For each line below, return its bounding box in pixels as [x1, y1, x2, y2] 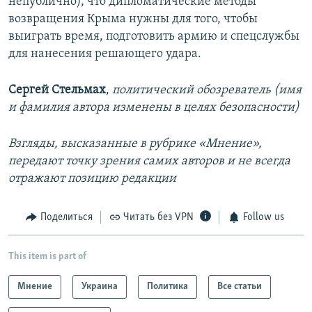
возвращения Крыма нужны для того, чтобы [8, 13, 258, 26]
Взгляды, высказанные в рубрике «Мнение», [8, 137, 262, 151]
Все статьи [217, 281, 262, 292]
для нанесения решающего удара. [8, 47, 201, 61]
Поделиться [40, 212, 93, 224]
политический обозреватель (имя [112, 84, 302, 97]
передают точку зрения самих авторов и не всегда [8, 155, 290, 169]
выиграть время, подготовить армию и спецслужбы [8, 30, 299, 44]
